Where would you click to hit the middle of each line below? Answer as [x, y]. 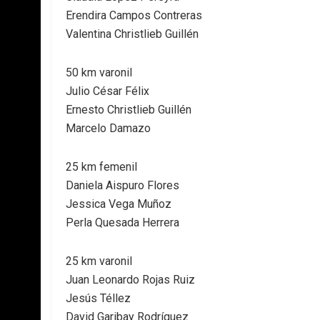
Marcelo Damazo [108, 128]
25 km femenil [101, 167]
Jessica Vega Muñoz [119, 204]
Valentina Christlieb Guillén [132, 34]
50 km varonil [99, 72]
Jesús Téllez [98, 298]
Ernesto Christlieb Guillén [129, 110]
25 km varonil [99, 261]
